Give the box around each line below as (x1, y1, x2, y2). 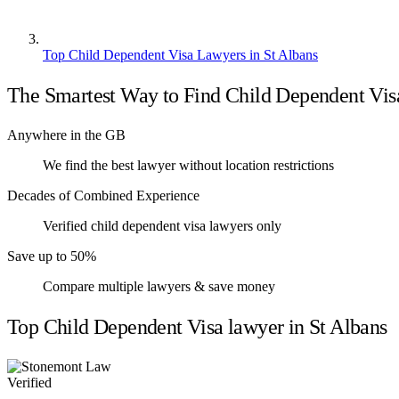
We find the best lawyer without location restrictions (43, 157, 334, 173)
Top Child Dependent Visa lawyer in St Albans (7, 314, 387, 338)
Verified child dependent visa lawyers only (43, 217, 281, 233)
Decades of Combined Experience (7, 187, 199, 203)
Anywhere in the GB (7, 126, 126, 142)
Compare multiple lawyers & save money (43, 278, 275, 294)
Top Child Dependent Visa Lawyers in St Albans (43, 46, 318, 62)
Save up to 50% (7, 248, 96, 264)
